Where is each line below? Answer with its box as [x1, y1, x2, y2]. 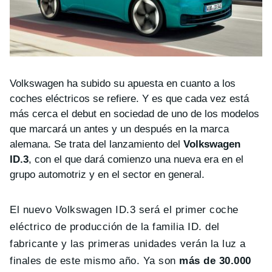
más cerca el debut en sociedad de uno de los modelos [10, 108, 259, 120]
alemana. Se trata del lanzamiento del [10, 138, 183, 151]
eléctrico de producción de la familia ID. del [10, 221, 220, 233]
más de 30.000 [179, 255, 251, 267]
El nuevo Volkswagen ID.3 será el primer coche [10, 204, 239, 216]
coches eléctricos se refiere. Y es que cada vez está [10, 93, 249, 105]
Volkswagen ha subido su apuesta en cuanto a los [10, 78, 236, 90]
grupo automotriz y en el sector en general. [10, 169, 205, 181]
